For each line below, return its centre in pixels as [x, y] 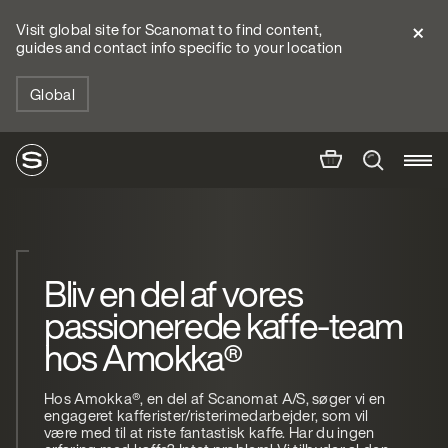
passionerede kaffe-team [223, 325]
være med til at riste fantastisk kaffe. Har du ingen [209, 432]
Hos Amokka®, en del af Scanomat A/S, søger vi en [215, 398]
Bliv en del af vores [173, 293]
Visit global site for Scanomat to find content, [169, 29]
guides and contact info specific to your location [179, 47]
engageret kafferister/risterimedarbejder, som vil [206, 415]
